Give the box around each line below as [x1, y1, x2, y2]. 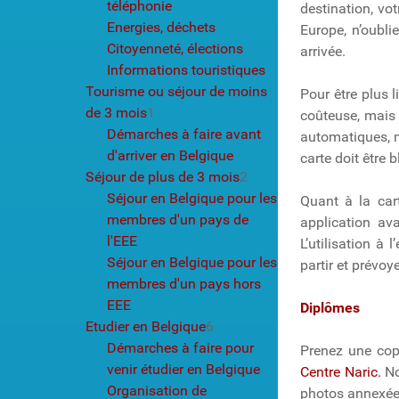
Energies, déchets [107, 18, 216, 36]
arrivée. [300, 42, 346, 60]
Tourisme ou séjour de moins [85, 82, 267, 100]
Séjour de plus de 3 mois [85, 167, 240, 185]
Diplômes [300, 298, 360, 316]
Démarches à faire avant [107, 125, 261, 142]
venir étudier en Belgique [107, 360, 260, 378]
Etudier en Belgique [85, 317, 206, 335]
